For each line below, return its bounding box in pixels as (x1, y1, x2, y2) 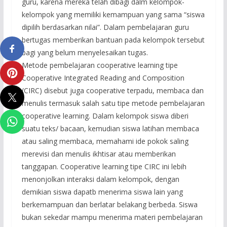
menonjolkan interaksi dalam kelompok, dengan (21, 174, 179, 184)
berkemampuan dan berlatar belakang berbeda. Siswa (21, 199, 198, 209)
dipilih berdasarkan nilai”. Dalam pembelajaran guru (21, 22, 189, 32)
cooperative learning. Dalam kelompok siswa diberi (21, 110, 188, 121)
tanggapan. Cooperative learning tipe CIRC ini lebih (21, 161, 186, 171)
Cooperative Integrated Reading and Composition (21, 72, 184, 83)
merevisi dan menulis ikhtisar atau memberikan (21, 148, 176, 159)
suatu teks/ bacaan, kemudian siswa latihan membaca (21, 123, 199, 133)
